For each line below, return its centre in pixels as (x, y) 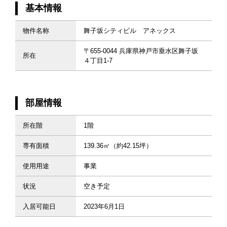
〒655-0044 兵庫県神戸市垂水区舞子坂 (141, 51)
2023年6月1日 (104, 206)
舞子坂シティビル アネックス (130, 30)
